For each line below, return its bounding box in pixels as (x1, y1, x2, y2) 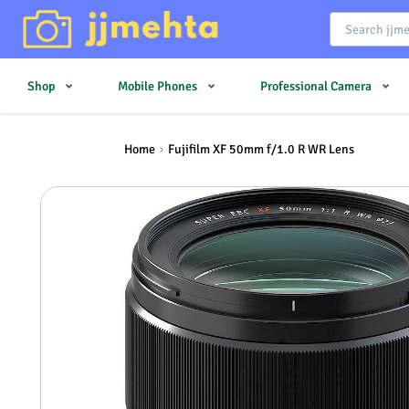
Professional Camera (260, 78, 372, 94)
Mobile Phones (118, 78, 197, 94)
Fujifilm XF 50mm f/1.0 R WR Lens (168, 142, 354, 157)
